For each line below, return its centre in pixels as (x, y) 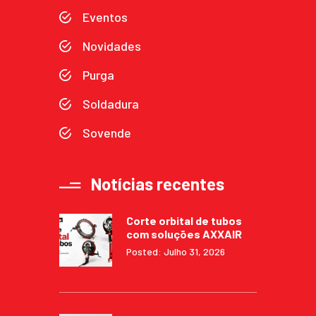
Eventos (105, 17)
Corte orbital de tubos (184, 220)
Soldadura (111, 103)
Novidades (112, 45)
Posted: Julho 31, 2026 (176, 251)
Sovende (107, 132)
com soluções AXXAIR (184, 233)
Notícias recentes (158, 183)
